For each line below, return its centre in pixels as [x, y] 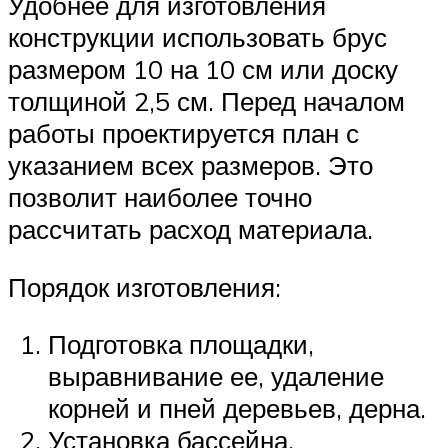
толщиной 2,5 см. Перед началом [206, 101]
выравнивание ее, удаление [216, 376]
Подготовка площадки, [181, 344]
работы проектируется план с [183, 133]
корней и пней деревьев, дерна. [237, 408]
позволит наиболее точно [160, 197]
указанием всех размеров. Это [190, 165]
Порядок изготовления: [144, 286]
